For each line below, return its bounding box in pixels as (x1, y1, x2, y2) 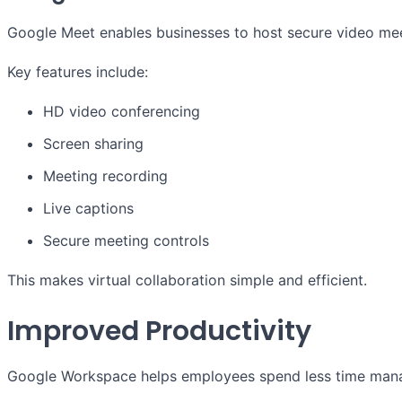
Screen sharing (43, 135, 144, 153)
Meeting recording (43, 167, 168, 186)
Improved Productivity (7, 312, 311, 351)
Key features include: (7, 63, 148, 82)
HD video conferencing (43, 102, 200, 121)
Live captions (43, 199, 134, 218)
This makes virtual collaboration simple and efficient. (7, 271, 367, 290)
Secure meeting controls (43, 232, 209, 250)
